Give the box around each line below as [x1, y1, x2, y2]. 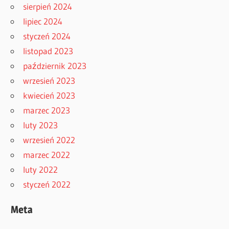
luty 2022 [23, 164, 58, 175]
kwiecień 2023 [23, 89, 76, 101]
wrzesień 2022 [23, 134, 76, 145]
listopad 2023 [23, 45, 74, 56]
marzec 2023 [23, 104, 71, 116]
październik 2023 [23, 60, 87, 71]
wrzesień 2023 [23, 75, 76, 86]
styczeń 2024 [23, 30, 71, 41]
